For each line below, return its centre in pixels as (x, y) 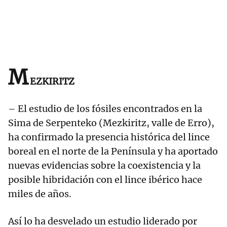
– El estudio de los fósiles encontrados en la (105, 109)
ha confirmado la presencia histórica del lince (109, 137)
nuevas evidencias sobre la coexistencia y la (104, 166)
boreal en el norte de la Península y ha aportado (113, 152)
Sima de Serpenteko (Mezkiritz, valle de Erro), (111, 123)
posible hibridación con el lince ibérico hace (105, 180)
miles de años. (40, 194)
